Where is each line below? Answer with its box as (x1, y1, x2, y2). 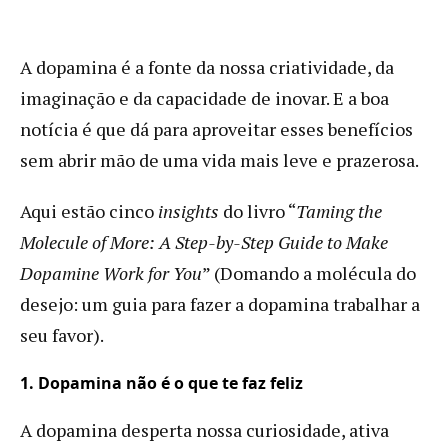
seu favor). (20, 322, 104, 347)
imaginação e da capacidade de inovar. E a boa (20, 85, 389, 110)
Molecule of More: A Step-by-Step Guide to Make (20, 229, 388, 254)
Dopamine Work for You (20, 260, 202, 285)
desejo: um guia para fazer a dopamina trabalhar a (20, 291, 420, 316)
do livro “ (219, 198, 296, 223)
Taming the (296, 198, 382, 223)
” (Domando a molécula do (202, 260, 416, 285)
